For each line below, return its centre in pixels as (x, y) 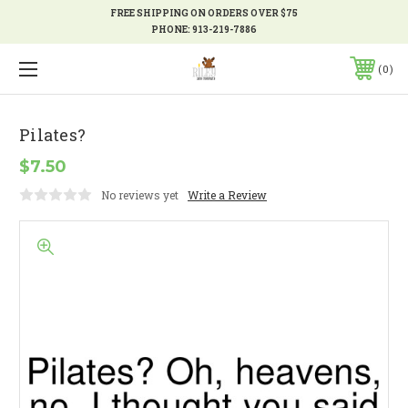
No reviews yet (140, 194)
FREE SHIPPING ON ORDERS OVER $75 (204, 13)
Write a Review (227, 194)
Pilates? (52, 134)
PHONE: (172, 30)
